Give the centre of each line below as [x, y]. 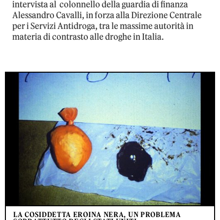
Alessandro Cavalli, [49, 15]
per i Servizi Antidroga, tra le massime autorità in [103, 26]
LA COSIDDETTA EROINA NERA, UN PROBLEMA [97, 214]
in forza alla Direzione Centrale [144, 15]
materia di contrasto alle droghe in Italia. [88, 37]
